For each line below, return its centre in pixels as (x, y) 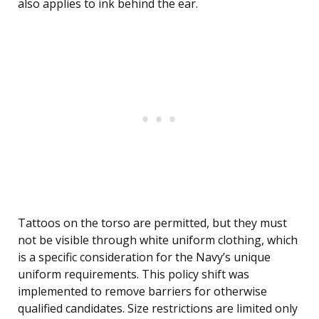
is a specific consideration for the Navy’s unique (144, 257)
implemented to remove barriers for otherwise (142, 292)
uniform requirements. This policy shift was (134, 274)
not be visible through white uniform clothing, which (158, 240)
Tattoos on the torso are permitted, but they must (152, 223)
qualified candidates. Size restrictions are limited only (158, 309)
